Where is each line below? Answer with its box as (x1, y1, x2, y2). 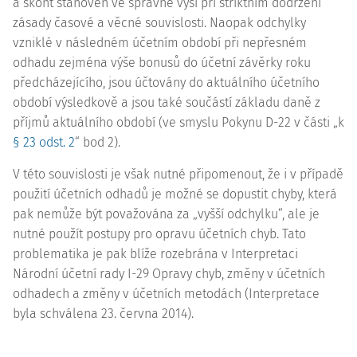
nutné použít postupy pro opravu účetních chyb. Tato (13, 226, 306, 241)
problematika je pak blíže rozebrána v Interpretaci (13, 246, 298, 261)
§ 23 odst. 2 (13, 135, 75, 150)
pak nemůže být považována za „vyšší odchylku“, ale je (13, 206, 320, 222)
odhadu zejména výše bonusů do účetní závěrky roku (13, 55, 311, 70)
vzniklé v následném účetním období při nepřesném (13, 35, 307, 50)
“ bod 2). (75, 135, 120, 150)
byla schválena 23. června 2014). (13, 306, 194, 321)
